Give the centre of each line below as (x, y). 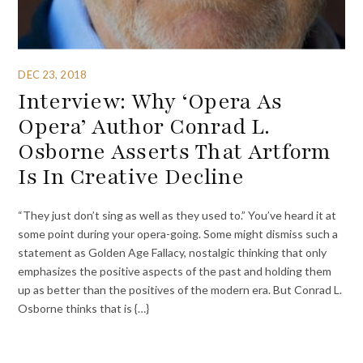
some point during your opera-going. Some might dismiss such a (178, 233)
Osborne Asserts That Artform (175, 152)
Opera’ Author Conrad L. (144, 127)
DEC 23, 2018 (52, 74)
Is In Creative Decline (131, 177)
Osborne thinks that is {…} (84, 308)
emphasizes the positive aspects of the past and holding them (175, 271)
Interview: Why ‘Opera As (150, 102)
